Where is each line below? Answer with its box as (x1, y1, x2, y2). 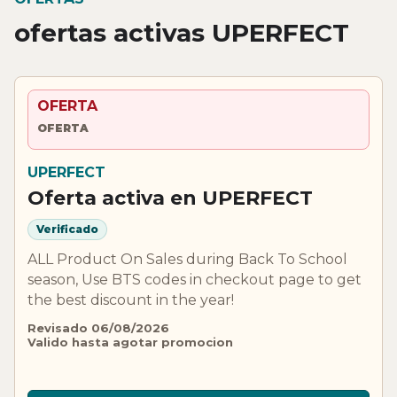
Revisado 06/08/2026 (27, 320, 169, 335)
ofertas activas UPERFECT (14, 17, 349, 48)
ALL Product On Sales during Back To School (27, 250, 347, 268)
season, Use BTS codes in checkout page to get (27, 270, 362, 288)
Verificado (36, 222, 98, 237)
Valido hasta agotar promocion (27, 334, 233, 349)
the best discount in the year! (27, 291, 234, 308)
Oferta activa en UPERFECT (27, 185, 313, 210)
